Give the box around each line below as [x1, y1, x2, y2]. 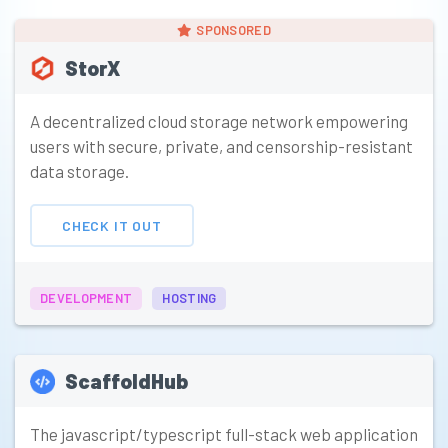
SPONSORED [196, 22, 271, 39]
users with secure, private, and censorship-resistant [30, 136, 413, 157]
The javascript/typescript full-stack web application [30, 424, 418, 445]
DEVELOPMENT [40, 290, 133, 307]
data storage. [30, 161, 129, 182]
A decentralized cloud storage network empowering [30, 111, 408, 132]
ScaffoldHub [65, 369, 188, 394]
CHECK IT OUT [62, 216, 162, 234]
